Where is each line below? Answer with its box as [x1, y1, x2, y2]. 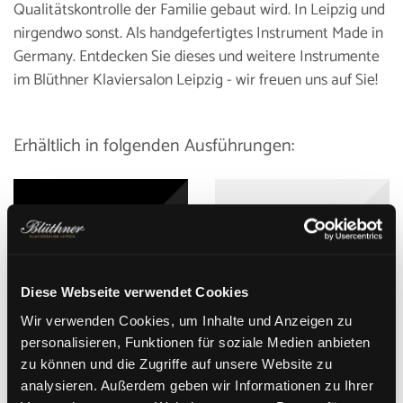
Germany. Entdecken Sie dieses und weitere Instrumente [13, 43, 380, 70]
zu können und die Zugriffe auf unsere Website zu [21, 355, 332, 372]
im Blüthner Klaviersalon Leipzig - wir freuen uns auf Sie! [13, 67, 378, 94]
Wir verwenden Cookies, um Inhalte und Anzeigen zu [21, 312, 353, 328]
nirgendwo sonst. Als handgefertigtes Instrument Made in [13, 20, 383, 47]
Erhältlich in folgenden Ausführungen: [13, 130, 294, 161]
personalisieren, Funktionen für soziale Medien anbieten [21, 334, 371, 350]
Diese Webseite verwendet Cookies [21, 284, 248, 300]
